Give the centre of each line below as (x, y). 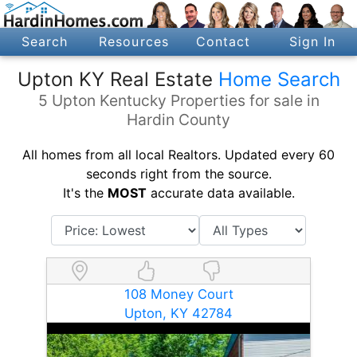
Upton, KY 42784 (178, 313)
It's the (85, 192)
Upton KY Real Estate (118, 79)
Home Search (279, 79)
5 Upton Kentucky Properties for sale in (178, 100)
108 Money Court (178, 294)
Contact (223, 42)
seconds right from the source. (178, 173)
